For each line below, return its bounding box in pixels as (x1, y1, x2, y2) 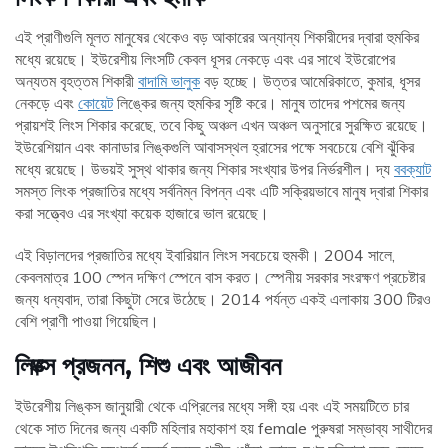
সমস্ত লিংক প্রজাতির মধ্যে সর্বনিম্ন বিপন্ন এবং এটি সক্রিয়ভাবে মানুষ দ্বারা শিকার (15, 181, 428, 202)
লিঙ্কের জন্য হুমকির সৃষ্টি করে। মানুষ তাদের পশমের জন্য (113, 93, 405, 114)
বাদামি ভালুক (138, 71, 200, 92)
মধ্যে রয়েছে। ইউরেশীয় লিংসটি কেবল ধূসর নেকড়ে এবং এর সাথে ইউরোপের (15, 49, 395, 70)
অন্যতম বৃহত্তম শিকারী (15, 71, 138, 92)
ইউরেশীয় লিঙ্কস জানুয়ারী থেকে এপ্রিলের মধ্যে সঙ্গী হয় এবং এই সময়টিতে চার (15, 396, 409, 417)
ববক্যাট (394, 159, 431, 180)
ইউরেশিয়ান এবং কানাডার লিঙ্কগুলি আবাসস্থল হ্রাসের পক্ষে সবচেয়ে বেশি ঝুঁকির (15, 137, 414, 158)
